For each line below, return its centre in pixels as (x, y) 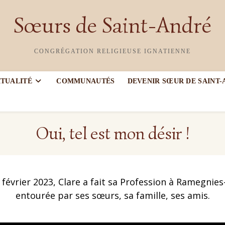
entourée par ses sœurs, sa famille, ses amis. (113, 195)
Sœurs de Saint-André (113, 25)
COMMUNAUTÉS (86, 81)
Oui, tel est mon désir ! (113, 133)
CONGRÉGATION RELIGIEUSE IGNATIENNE (113, 51)
